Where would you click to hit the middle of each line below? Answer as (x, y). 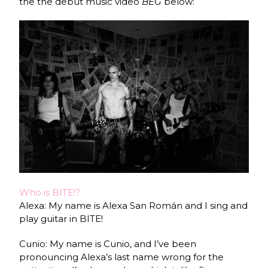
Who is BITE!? (50, 193)
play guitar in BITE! (61, 219)
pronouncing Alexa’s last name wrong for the (122, 257)
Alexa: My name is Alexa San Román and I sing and (134, 206)
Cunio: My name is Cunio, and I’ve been (108, 244)
